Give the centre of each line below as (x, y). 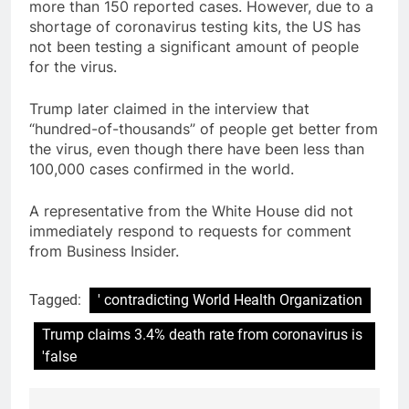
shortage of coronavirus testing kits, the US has (195, 27)
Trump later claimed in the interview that (169, 109)
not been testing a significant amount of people (194, 47)
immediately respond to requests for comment (190, 231)
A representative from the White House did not (191, 211)
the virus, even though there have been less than (197, 149)
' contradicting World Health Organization (230, 300)
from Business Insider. (104, 252)
